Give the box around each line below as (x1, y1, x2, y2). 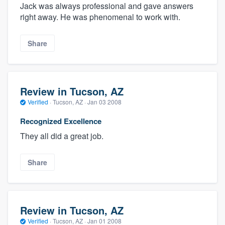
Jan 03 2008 (87, 97, 122, 106)
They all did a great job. (20, 130, 103, 142)
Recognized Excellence (20, 115, 101, 127)
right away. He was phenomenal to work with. (20, 11, 180, 23)
